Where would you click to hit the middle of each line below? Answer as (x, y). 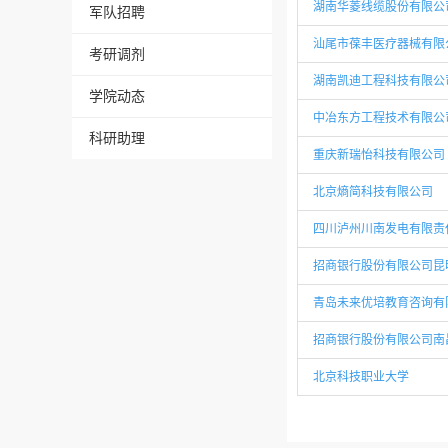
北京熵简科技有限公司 (373, 192)
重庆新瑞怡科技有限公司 (379, 155)
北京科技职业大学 (361, 377)
